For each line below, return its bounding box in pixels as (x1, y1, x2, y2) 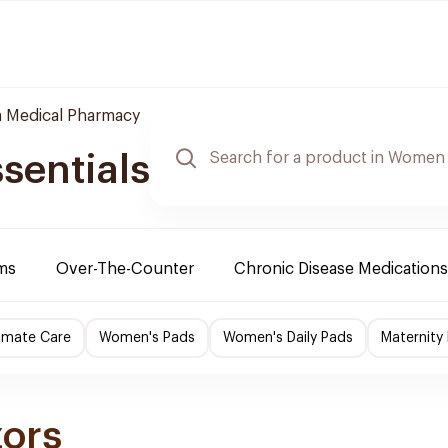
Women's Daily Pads (223, 331, 353, 345)
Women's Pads (99, 331, 195, 345)
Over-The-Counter (56, 261, 194, 277)
